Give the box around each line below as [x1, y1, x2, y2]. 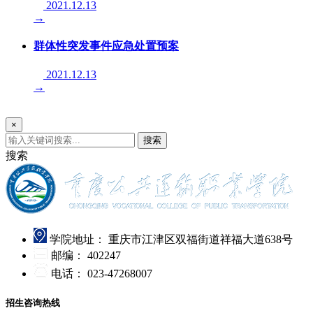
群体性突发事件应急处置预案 [34, 39, 179, 52]
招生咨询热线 [6, 298, 60, 309]
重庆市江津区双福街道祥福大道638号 [108, 233, 293, 246]
